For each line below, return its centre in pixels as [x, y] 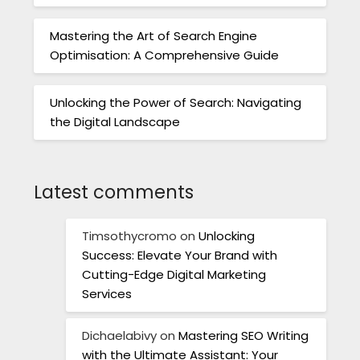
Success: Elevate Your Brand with [180, 256]
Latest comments [114, 192]
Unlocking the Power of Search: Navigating [176, 102]
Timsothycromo [130, 236]
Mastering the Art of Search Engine [154, 35]
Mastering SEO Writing [244, 335]
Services [107, 294]
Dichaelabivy [120, 335]
